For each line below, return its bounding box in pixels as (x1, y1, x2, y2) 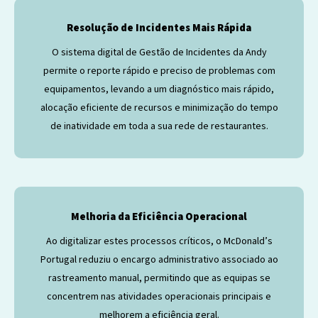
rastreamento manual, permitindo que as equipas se (48, 270, 270, 285)
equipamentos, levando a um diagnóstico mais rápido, (44, 82, 274, 97)
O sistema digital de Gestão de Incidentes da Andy (51, 45, 267, 60)
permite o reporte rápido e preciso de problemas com (43, 63, 275, 78)
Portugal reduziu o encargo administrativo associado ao (40, 252, 278, 267)
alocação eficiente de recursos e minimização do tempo (40, 100, 278, 115)
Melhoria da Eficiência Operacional (71, 209, 247, 224)
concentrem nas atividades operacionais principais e (47, 289, 271, 304)
